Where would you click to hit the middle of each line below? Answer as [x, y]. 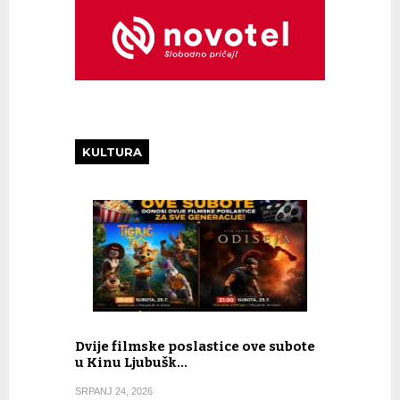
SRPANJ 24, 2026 [114, 391]
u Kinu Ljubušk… [131, 362]
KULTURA [112, 151]
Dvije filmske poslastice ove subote [195, 346]
